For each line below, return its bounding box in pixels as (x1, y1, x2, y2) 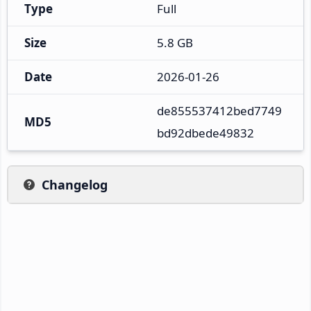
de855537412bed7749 (157, 102, 282, 119)
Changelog (42, 176, 108, 193)
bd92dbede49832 (157, 124, 254, 141)
